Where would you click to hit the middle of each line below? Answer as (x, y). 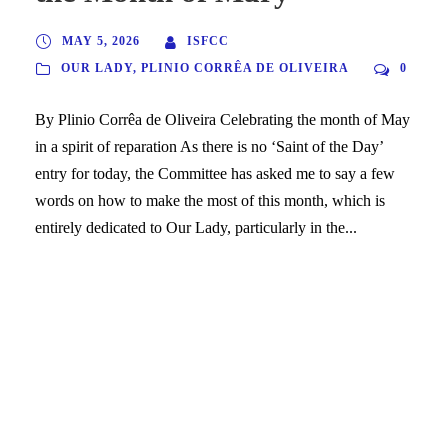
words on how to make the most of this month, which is (210, 200)
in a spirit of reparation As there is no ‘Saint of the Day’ (209, 146)
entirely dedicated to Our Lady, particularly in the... (196, 227)
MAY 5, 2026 (101, 40)
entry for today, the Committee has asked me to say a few (215, 173)
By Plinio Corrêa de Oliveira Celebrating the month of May (222, 119)
